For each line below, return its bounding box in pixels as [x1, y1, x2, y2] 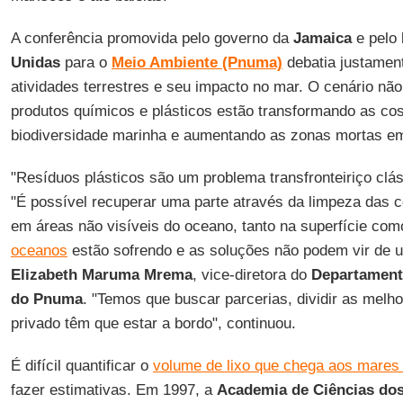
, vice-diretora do [192, 266, 311, 283]
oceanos [10, 242, 67, 259]
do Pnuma [10, 291, 83, 308]
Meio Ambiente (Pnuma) [111, 54, 282, 71]
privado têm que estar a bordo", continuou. [10, 315, 296, 332]
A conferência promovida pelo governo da [10, 30, 293, 47]
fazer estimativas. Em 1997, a [10, 381, 217, 399]
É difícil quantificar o [10, 357, 153, 374]
